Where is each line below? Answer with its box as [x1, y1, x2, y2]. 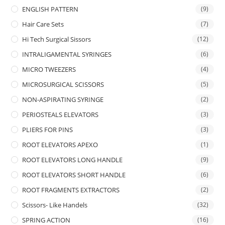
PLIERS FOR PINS [22, 125, 73, 134]
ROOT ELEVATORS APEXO [22, 140, 98, 149]
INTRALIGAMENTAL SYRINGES [22, 49, 112, 59]
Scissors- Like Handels [22, 200, 88, 209]
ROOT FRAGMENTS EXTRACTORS [22, 185, 120, 194]
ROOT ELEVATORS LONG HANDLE [22, 155, 123, 164]
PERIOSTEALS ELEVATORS [22, 109, 99, 119]
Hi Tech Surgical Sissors [22, 34, 91, 44]
